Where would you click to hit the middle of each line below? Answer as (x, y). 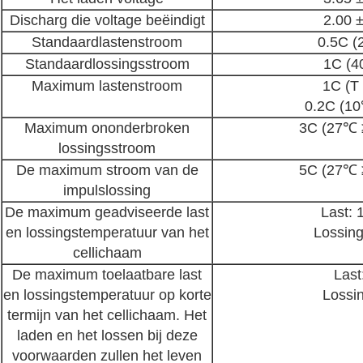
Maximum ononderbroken (107, 128)
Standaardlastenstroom (107, 43)
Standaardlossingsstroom (107, 64)
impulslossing (107, 191)
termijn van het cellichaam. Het (107, 316)
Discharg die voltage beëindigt (107, 21)
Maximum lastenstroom (107, 86)
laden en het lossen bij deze (107, 336)
